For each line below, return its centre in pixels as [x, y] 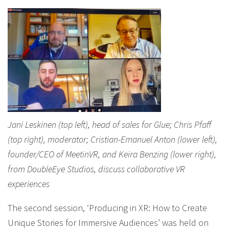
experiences [29, 184]
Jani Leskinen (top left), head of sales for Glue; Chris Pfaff [109, 124]
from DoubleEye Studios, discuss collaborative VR [96, 169]
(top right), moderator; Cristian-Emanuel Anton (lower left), [112, 139]
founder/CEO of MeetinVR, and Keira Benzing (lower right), [112, 154]
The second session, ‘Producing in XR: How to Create [107, 208]
